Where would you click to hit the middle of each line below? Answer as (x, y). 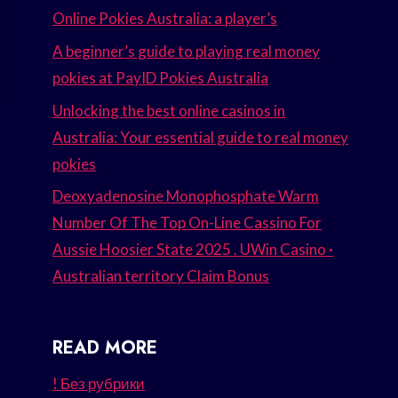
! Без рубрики (99, 384)
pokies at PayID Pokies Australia (161, 77)
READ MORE (105, 348)
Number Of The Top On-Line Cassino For (187, 223)
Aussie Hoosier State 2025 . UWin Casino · (193, 250)
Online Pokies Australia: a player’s (165, 18)
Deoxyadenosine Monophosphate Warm (186, 196)
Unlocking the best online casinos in (169, 110)
